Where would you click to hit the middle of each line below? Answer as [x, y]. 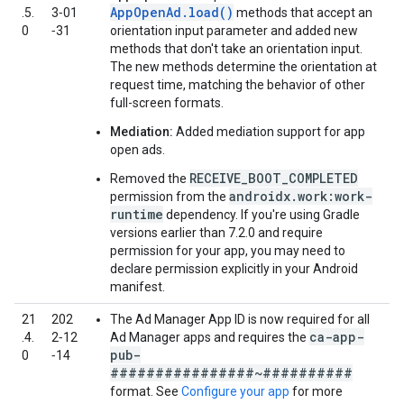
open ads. [138, 150]
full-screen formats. [167, 103]
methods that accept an [303, 13]
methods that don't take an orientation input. [236, 49]
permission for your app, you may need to [228, 251]
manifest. [138, 287]
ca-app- [337, 337]
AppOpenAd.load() [172, 12]
